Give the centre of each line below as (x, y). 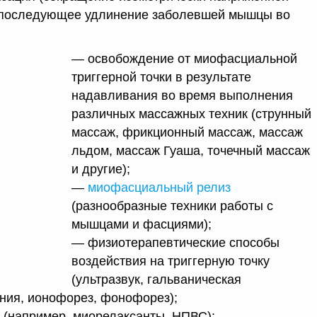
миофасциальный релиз (159, 188)
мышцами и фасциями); (142, 224)
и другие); (101, 169)
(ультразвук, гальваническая (156, 279)
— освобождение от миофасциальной (184, 59)
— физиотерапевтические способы (175, 243)
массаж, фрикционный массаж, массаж (187, 132)
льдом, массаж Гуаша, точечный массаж (191, 151)
